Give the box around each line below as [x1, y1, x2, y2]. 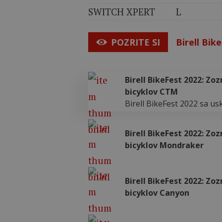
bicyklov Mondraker [125, 140, 204, 151]
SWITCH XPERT [88, 5, 155, 18]
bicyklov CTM [125, 86, 178, 97]
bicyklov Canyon [125, 187, 190, 198]
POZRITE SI [111, 36, 160, 48]
